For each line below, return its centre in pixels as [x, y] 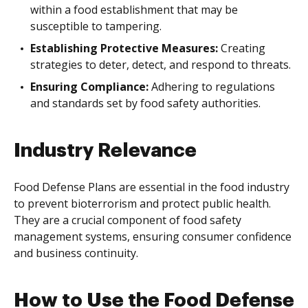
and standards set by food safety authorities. [145, 103]
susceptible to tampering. [96, 26]
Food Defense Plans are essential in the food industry [152, 187]
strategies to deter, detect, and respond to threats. [161, 65]
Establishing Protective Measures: [124, 48]
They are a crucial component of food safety [128, 220]
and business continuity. [76, 253]
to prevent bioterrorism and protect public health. [142, 203]
